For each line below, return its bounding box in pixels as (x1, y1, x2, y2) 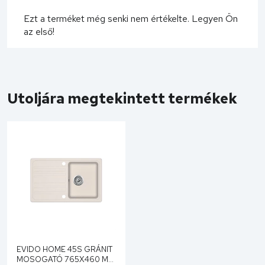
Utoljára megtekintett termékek (7, 89, 237, 108)
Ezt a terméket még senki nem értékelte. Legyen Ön (24, 12, 238, 25)
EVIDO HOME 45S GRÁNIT (17, 244, 112, 254)
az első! (24, 25, 54, 38)
